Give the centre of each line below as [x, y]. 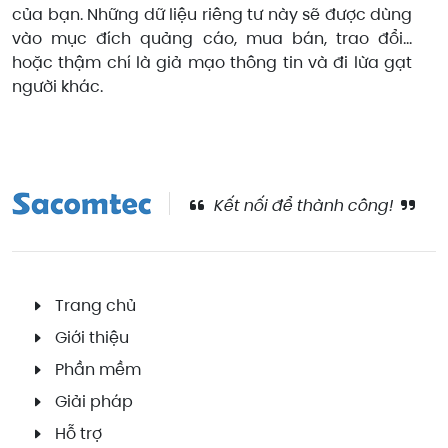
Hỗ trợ [79, 433]
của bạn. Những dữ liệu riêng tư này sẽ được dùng [212, 15]
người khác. [57, 87]
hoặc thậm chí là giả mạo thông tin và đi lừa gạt [212, 63]
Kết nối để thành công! [303, 206]
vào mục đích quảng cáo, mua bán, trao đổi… [212, 39]
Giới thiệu [92, 337]
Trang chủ [96, 305]
